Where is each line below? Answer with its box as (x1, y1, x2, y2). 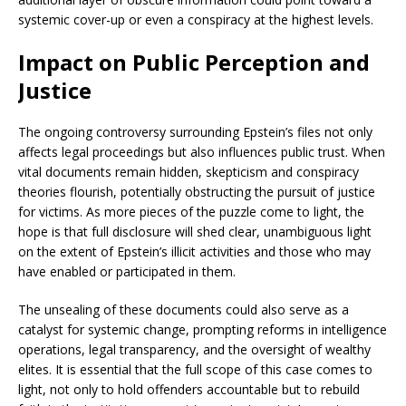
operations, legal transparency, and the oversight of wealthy (18, 341, 371, 359)
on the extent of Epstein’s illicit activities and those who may (18, 243, 371, 261)
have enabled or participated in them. (18, 263, 236, 281)
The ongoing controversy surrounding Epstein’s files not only (18, 123, 372, 141)
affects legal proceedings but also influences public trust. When (18, 143, 385, 161)
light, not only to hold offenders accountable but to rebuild (18, 381, 360, 399)
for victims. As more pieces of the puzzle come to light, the (18, 203, 364, 221)
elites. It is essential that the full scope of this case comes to (18, 361, 372, 379)
